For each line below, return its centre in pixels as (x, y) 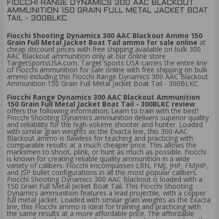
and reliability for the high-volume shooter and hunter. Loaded (105, 125)
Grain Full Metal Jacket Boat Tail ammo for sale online (102, 43)
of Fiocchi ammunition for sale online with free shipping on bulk (107, 70)
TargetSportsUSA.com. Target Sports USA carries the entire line (107, 63)
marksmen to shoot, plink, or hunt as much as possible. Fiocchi (107, 152)
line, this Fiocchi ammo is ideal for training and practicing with (104, 207)
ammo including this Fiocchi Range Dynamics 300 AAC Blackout (108, 77)
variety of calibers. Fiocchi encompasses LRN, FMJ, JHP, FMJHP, (108, 166)
